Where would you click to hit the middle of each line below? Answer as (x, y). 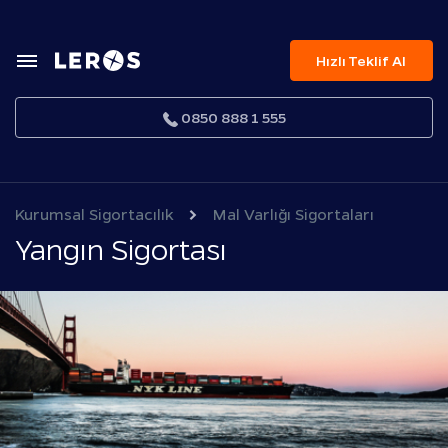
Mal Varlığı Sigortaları (293, 214)
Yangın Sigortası (121, 248)
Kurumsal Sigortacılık (94, 214)
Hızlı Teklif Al (361, 60)
